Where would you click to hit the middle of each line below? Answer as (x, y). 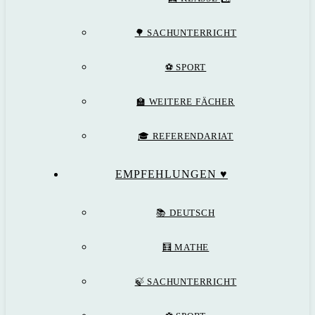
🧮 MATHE (186, 247)
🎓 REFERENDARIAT (186, 136)
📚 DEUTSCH (186, 213)
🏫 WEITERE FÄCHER (186, 102)
